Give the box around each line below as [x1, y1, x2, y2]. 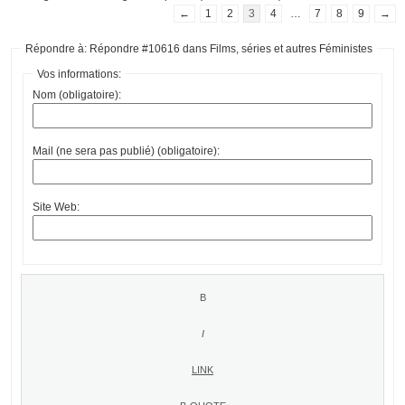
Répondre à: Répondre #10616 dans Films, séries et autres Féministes [25, 42, 372, 55]
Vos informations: [37, 67, 121, 80]
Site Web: [33, 200, 80, 213]
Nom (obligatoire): [33, 88, 121, 101]
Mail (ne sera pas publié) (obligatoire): [33, 144, 220, 157]
